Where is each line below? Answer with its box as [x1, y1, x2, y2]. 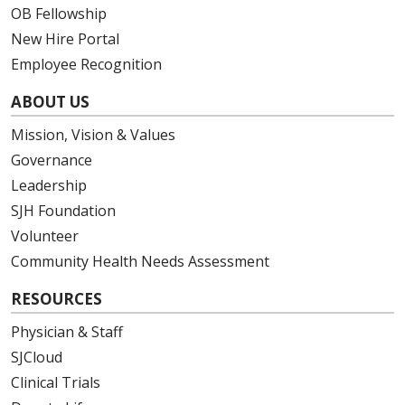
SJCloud [11, 346, 62, 367]
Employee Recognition [11, 53, 162, 74]
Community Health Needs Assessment [11, 250, 269, 271]
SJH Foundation [11, 200, 116, 221]
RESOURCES [11, 287, 102, 309]
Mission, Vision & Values [11, 124, 175, 145]
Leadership [11, 174, 87, 195]
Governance [11, 149, 92, 170]
